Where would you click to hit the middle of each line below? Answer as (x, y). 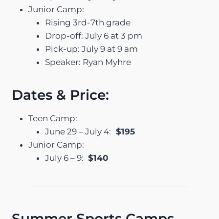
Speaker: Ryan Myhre (88, 62)
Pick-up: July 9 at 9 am (91, 49)
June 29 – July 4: (78, 131)
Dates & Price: (60, 95)
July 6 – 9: (65, 158)
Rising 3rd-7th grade (88, 22)
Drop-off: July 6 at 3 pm (94, 35)
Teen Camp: (53, 118)
